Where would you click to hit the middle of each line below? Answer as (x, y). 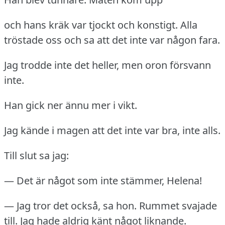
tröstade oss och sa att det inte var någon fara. (112, 40)
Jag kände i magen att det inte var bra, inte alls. (112, 131)
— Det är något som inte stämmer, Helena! (103, 181)
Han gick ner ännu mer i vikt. (71, 105)
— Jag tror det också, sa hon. (70, 206)
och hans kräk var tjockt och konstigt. (91, 25)
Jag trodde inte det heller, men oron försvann (107, 65)
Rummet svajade (178, 206)
